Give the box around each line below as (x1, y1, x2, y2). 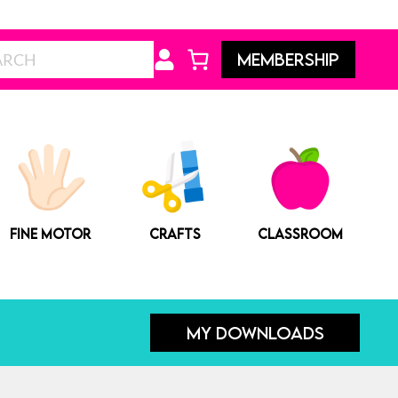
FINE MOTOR (10, 226, 92, 243)
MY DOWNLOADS (186, 322, 324, 343)
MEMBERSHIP (236, 49, 339, 69)
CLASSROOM (257, 226, 343, 243)
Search (59, 42, 107, 62)
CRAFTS (149, 226, 202, 243)
